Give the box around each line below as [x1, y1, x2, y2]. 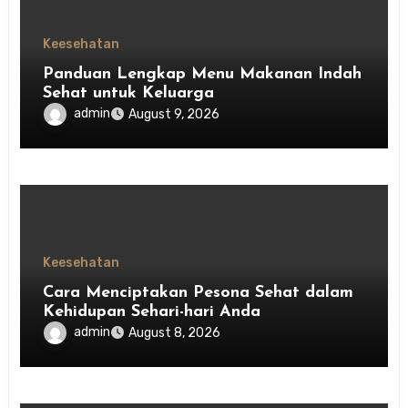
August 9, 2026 [128, 107, 220, 123]
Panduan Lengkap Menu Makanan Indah [43, 66, 362, 84]
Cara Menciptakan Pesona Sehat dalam [43, 284, 354, 302]
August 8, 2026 [128, 325, 221, 342]
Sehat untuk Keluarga [43, 85, 215, 103]
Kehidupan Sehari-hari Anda [43, 303, 261, 321]
